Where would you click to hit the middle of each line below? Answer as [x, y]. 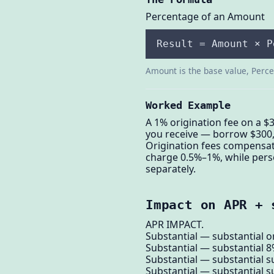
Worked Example [188, 106]
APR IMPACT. [175, 225]
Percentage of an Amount [205, 16]
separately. [171, 169]
